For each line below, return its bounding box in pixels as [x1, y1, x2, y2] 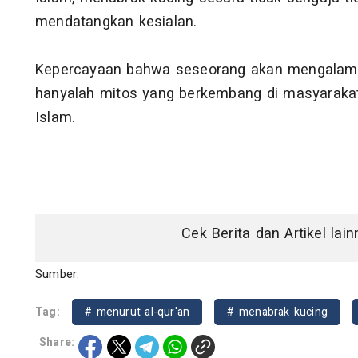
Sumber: [35, 265, 80, 284]
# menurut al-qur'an [85, 304, 190, 321]
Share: [39, 334, 75, 352]
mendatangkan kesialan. [35, 11, 197, 34]
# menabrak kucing [227, 304, 328, 321]
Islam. [35, 107, 76, 129]
